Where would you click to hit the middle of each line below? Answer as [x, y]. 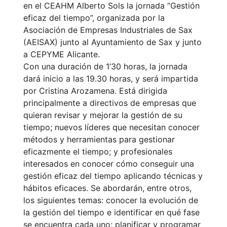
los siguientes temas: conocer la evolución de [111, 200]
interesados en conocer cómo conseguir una [109, 164]
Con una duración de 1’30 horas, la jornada [105, 67]
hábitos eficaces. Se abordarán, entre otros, [107, 188]
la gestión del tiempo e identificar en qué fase [111, 213]
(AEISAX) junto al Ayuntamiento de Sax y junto [112, 42]
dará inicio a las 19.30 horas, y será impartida [111, 79]
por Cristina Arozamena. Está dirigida [95, 91]
